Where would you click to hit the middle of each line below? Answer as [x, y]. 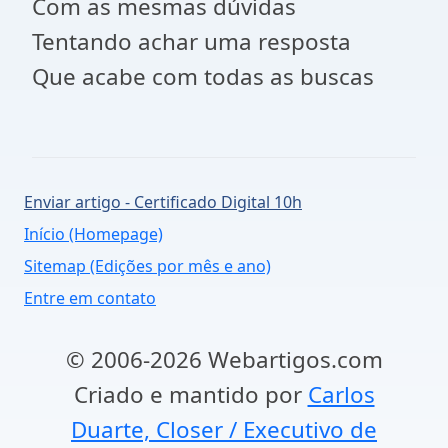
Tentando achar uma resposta [191, 41]
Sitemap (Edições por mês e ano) [147, 266]
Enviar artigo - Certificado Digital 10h [163, 202]
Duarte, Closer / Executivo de [224, 429]
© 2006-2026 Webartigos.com [224, 359]
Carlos [341, 394]
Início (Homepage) [93, 234]
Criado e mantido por [190, 394]
